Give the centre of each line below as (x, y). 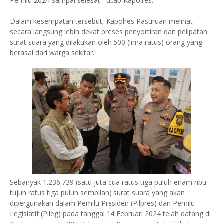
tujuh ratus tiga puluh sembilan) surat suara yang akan (97, 192)
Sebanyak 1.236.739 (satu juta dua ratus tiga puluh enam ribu (108, 182)
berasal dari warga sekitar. (52, 53)
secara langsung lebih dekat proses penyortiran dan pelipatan (109, 32)
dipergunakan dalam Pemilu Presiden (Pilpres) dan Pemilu (102, 203)
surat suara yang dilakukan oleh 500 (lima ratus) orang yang (106, 42)
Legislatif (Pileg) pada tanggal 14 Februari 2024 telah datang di (110, 213)
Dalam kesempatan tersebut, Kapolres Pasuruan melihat (101, 21)
